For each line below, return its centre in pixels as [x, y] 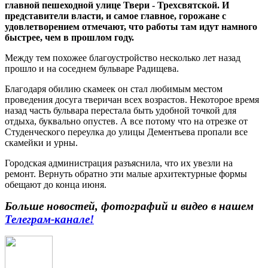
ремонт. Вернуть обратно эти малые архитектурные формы [126, 173]
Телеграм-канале [47, 219]
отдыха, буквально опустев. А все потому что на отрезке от [126, 121]
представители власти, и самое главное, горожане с [115, 16]
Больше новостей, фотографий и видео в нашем [129, 206]
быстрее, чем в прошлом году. [69, 37]
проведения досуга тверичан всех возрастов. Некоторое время [132, 99]
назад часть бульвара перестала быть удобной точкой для [121, 110]
